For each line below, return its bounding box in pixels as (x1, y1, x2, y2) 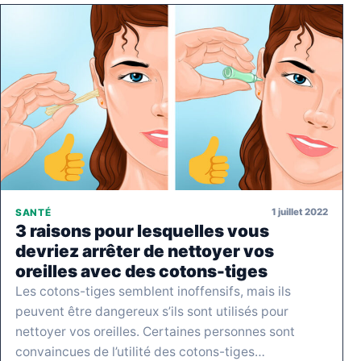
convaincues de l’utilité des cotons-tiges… (15, 343, 265, 359)
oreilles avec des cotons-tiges (15, 260, 268, 281)
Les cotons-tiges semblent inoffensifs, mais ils (15, 283, 291, 299)
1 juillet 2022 (272, 206, 328, 218)
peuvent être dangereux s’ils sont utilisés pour (15, 303, 288, 319)
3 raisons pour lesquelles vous (15, 220, 269, 241)
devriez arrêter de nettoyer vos (15, 240, 274, 261)
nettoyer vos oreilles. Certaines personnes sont (15, 323, 295, 339)
